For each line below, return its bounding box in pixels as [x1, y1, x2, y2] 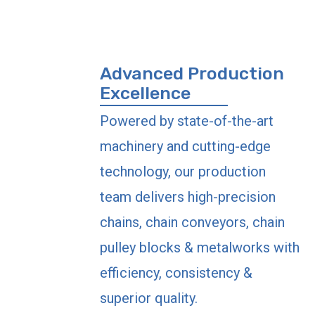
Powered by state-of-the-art [100, 112, 274, 129]
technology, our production [100, 163, 266, 180]
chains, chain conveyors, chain [100, 214, 285, 231]
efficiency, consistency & [100, 264, 252, 281]
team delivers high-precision [100, 188, 276, 205]
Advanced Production [100, 63, 284, 84]
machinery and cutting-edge [100, 138, 271, 155]
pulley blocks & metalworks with [100, 239, 300, 256]
